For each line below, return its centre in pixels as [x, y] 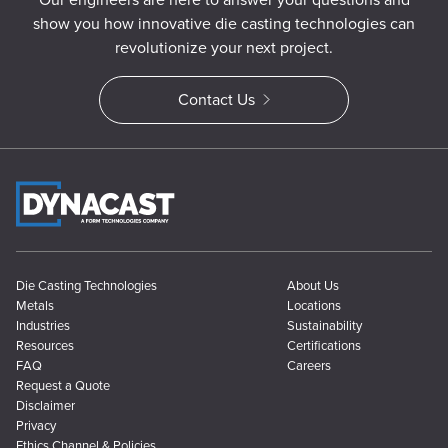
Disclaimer [45, 405]
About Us [313, 285]
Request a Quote [63, 385]
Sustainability [324, 325]
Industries [43, 325]
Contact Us [216, 99]
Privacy [36, 425]
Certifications [324, 345]
